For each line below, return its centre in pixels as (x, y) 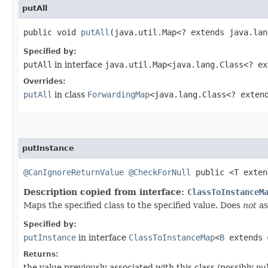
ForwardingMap (118, 94)
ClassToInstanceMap (172, 237)
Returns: (41, 254)
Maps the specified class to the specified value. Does (133, 205)
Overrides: (45, 81)
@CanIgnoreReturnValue (74, 172)
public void (52, 32)
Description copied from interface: (105, 192)
